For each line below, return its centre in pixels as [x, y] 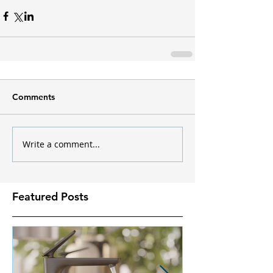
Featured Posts [50, 196]
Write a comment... [61, 144]
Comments [34, 97]
